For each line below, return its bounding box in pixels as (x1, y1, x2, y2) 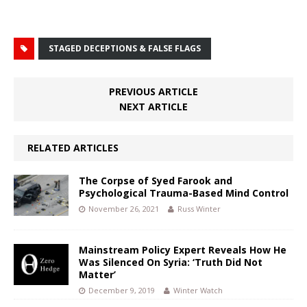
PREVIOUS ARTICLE (109, 85, 198, 99)
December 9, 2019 (88, 285, 155, 296)
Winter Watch (173, 285, 223, 296)
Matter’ (79, 268, 116, 282)
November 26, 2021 (88, 204, 159, 214)
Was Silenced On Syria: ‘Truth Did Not (79, 256, 262, 269)
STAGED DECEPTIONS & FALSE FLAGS (49, 42, 201, 55)
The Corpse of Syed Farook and (79, 174, 232, 188)
